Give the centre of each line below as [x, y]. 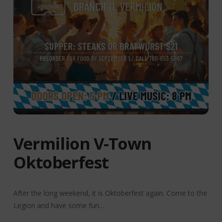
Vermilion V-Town [82, 144]
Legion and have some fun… [59, 206]
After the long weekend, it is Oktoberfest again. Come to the [110, 193]
